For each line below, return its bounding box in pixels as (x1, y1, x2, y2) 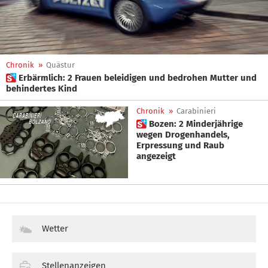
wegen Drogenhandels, (136, 129, 230, 140)
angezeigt (136, 151, 176, 162)
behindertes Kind (6, 83, 77, 94)
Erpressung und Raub (136, 140, 224, 151)
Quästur (46, 60, 75, 69)
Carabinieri (176, 106, 216, 115)
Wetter (42, 223, 68, 234)
